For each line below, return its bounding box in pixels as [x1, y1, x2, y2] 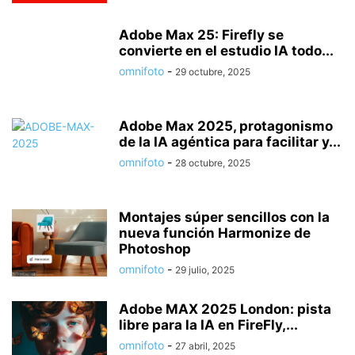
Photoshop [119, 240, 191, 257]
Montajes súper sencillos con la [119, 208, 330, 225]
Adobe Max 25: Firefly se [119, 26, 284, 43]
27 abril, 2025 [175, 339, 235, 352]
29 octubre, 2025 [175, 65, 250, 78]
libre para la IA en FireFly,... [119, 316, 298, 333]
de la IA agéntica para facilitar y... [119, 133, 341, 150]
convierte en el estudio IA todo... [119, 42, 334, 59]
